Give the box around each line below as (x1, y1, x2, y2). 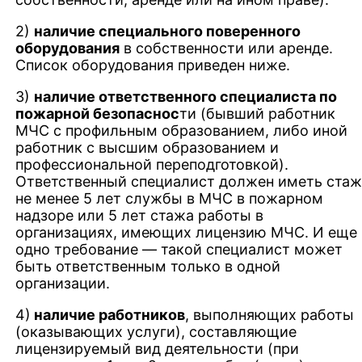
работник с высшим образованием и (15, 138, 280, 156)
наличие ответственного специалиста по (34, 87, 338, 105)
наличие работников (31, 305, 186, 323)
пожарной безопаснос (15, 104, 180, 122)
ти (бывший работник (179, 104, 336, 122)
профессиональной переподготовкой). (15, 155, 289, 173)
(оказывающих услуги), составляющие (15, 322, 297, 340)
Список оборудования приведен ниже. (15, 56, 291, 74)
